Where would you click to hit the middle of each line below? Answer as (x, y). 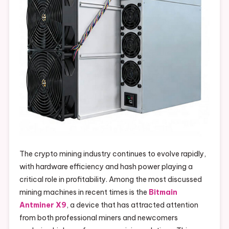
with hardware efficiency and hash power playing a (106, 167)
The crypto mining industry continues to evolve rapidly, (112, 154)
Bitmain (163, 192)
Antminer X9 (43, 205)
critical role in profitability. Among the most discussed (110, 180)
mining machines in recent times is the (84, 192)
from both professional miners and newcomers (98, 218)
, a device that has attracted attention (132, 205)
